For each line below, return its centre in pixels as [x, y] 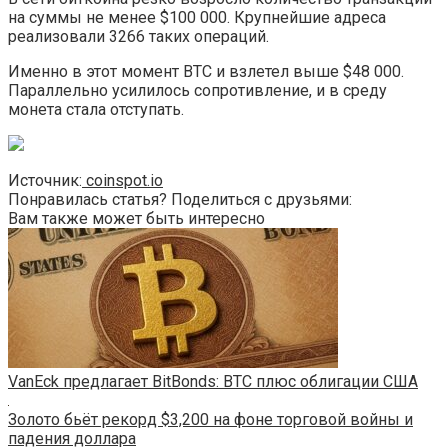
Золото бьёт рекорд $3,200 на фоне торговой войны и [210, 419]
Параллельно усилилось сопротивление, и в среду [197, 90]
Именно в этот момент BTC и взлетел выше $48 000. [206, 71]
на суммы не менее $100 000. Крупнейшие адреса [197, 17]
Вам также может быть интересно [136, 218]
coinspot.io [122, 180]
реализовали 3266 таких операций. [138, 36]
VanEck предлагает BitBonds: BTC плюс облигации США [213, 381]
